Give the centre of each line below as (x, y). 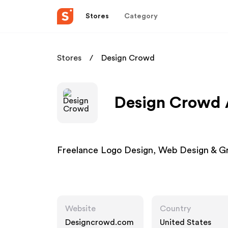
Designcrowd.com (99, 222)
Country (175, 209)
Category (141, 16)
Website (80, 209)
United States (186, 222)
